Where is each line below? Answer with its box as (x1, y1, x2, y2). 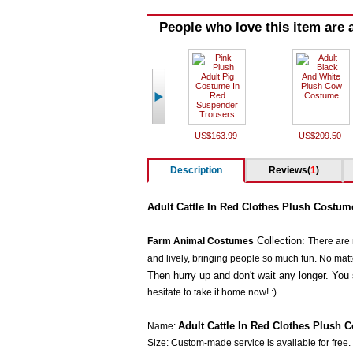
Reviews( (268, 165, 310, 176)
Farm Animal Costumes (147, 236, 254, 247)
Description (169, 165, 222, 176)
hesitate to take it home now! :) (147, 287, 277, 298)
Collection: (256, 235, 308, 247)
